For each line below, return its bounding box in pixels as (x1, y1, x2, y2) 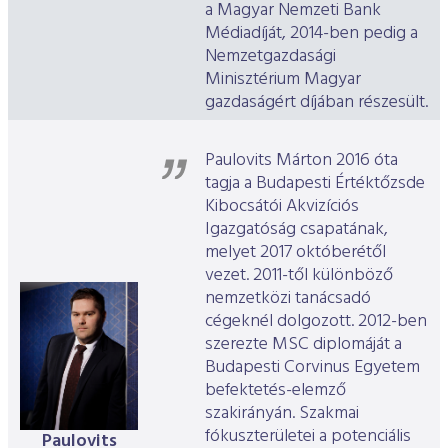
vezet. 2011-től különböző (205, 261, 393, 291)
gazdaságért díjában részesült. (205, 88, 428, 118)
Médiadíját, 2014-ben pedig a (205, 19, 418, 49)
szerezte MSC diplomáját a (205, 330, 402, 360)
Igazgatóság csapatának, (205, 215, 388, 245)
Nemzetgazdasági (205, 42, 336, 72)
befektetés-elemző (205, 376, 346, 406)
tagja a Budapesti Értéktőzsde (205, 169, 425, 199)
